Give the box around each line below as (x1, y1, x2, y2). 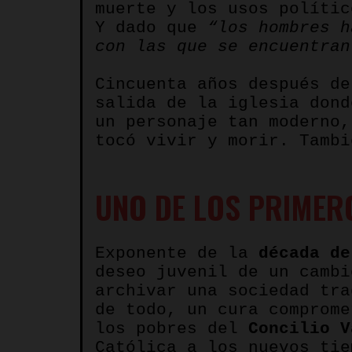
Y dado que (95, 18, 207, 37)
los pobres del (95, 319, 248, 338)
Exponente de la (95, 244, 258, 262)
